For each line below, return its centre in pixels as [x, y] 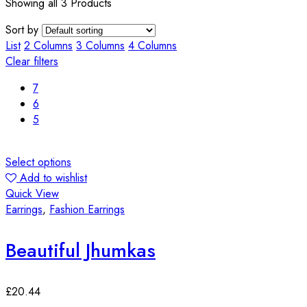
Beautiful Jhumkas [81, 250]
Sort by [22, 29]
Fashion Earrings [87, 209]
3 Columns [100, 45]
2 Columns [48, 45]
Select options [38, 162]
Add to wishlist [53, 177]
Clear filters [32, 61]
